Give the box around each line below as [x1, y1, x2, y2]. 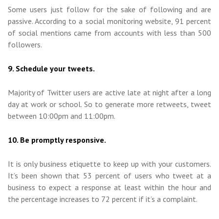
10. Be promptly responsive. [8, 135, 106, 145]
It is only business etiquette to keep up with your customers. [8, 159, 211, 169]
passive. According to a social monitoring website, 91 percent [8, 16, 211, 26]
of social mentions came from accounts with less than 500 [8, 28, 211, 38]
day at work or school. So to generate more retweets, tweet [8, 99, 211, 109]
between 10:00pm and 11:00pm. [8, 111, 115, 121]
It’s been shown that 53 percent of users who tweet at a [8, 171, 211, 181]
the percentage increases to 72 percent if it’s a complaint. [8, 194, 197, 204]
